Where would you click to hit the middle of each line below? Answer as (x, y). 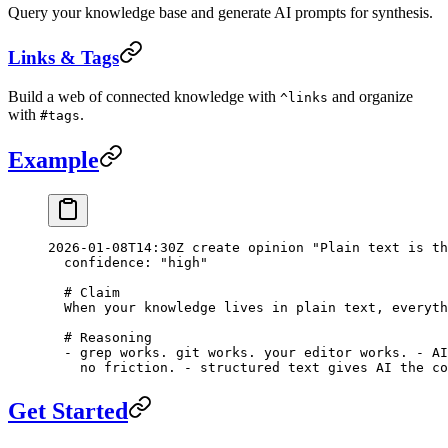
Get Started (68, 410)
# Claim (84, 293)
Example (53, 160)
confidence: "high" (128, 263)
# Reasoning (100, 338)
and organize (370, 97)
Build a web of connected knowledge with (144, 97)
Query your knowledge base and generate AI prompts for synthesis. (220, 12)
